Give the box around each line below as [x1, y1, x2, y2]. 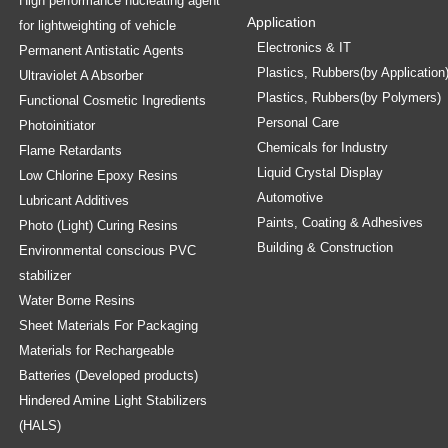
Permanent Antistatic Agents [19, 44, 184, 58]
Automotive [256, 191, 323, 205]
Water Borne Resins [19, 294, 135, 308]
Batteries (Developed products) [19, 369, 198, 383]
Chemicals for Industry [256, 141, 388, 155]
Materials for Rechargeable [19, 344, 174, 358]
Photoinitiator [19, 119, 95, 133]
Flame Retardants [19, 144, 122, 158]
